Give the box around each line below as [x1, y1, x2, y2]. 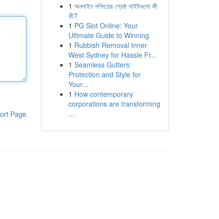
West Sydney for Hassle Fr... [68, 50, 156, 60]
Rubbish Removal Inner [74, 40, 147, 50]
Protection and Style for [68, 69, 141, 79]
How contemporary [74, 89, 133, 99]
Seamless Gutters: [74, 60, 131, 69]
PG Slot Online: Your [74, 21, 138, 30]
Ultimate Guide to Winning [68, 30, 149, 40]
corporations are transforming [68, 99, 160, 109]
